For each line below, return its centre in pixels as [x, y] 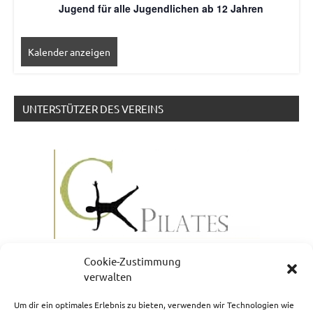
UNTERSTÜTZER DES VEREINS [93, 108]
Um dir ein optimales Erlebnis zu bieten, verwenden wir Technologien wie [154, 305]
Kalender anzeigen [69, 51]
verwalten [108, 276]
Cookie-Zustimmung [132, 261]
